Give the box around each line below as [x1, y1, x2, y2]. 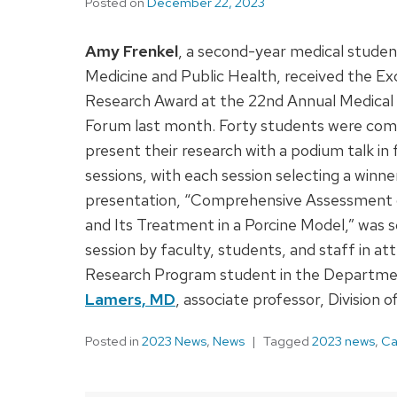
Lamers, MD [85, 289, 175, 310]
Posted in [85, 332, 142, 351]
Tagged [263, 332, 312, 351]
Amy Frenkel [85, 41, 178, 62]
